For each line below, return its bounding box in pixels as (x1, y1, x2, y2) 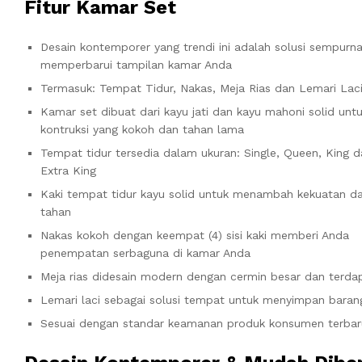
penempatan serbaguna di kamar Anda (40, 246, 250, 259)
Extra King (40, 163, 96, 177)
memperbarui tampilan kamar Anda (40, 57, 232, 71)
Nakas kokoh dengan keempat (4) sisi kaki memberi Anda (40, 228, 349, 242)
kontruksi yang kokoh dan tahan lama (40, 122, 244, 136)
